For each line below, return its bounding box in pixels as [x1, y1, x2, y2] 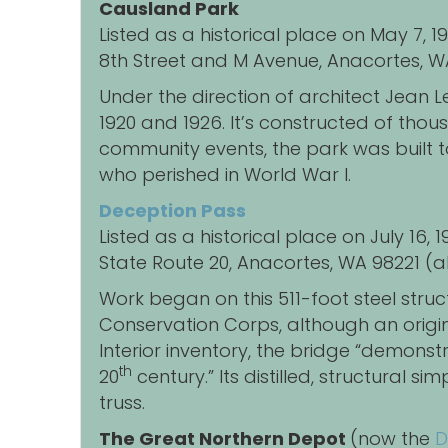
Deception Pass [99, 198, 246, 224]
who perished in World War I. [99, 162, 351, 188]
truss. [99, 390, 145, 416]
